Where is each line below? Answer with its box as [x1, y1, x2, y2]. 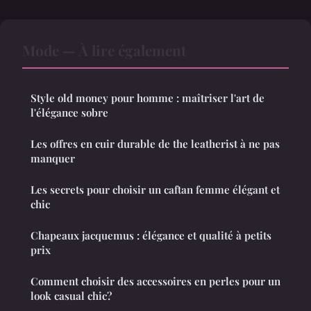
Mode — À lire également [22, 40, 186, 60]
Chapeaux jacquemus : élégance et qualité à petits [31, 228, 271, 243]
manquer [31, 151, 75, 166]
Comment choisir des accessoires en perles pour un [31, 274, 280, 289]
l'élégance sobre [31, 106, 108, 120]
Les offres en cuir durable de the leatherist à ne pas [31, 137, 280, 151]
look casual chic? [31, 289, 112, 303]
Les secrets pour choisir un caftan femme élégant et [31, 183, 280, 197]
